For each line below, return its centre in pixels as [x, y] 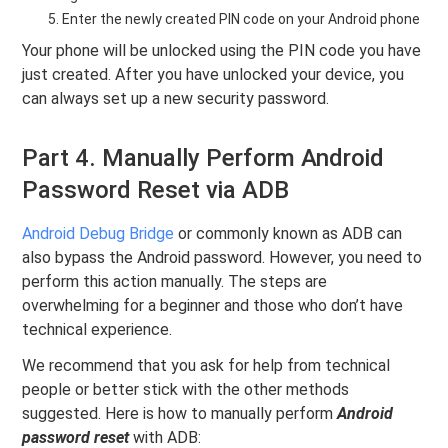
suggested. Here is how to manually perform [180, 414]
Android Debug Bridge [98, 234]
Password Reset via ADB [156, 190]
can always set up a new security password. [176, 99]
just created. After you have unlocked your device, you [213, 75]
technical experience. [97, 330]
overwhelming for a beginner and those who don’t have [213, 306]
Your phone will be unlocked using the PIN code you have [222, 51]
